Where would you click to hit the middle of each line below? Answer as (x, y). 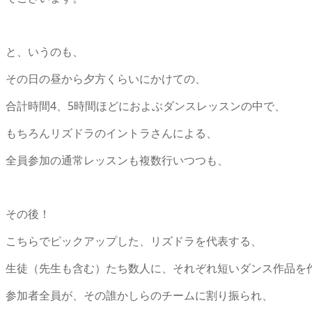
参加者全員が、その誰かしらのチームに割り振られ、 (139, 295)
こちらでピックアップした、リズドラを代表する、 (134, 241)
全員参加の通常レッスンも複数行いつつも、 (117, 160)
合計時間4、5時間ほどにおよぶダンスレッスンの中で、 (146, 106)
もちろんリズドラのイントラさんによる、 (111, 133)
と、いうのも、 (45, 51)
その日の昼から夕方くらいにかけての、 (106, 78)
